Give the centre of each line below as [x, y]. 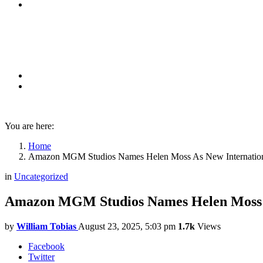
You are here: [29, 126]
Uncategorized [41, 176]
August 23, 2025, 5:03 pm [127, 226]
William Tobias [46, 226]
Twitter [41, 257]
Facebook [46, 246]
